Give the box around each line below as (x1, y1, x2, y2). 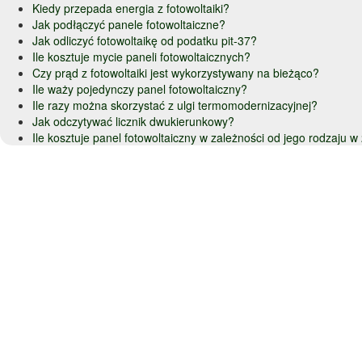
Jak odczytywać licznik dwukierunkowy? (32, 112, 234, 129)
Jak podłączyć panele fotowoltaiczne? (32, 15, 225, 32)
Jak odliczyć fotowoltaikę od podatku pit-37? (32, 32, 257, 48)
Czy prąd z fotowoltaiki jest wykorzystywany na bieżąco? (32, 64, 319, 81)
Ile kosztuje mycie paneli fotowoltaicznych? (32, 48, 250, 65)
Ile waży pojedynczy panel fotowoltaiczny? (32, 80, 247, 97)
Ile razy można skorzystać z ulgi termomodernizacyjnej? (32, 96, 318, 113)
